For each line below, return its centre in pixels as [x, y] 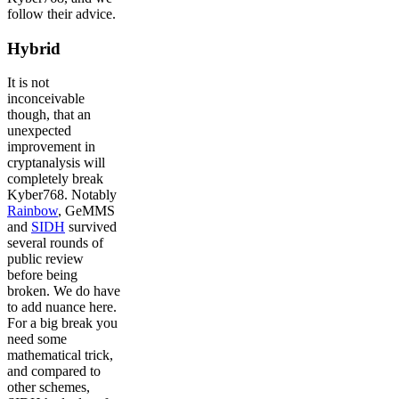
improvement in [51, 147]
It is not [28, 83]
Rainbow [33, 211]
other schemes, [49, 387]
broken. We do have [64, 291]
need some [37, 339]
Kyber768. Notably [62, 195]
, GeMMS [86, 211]
